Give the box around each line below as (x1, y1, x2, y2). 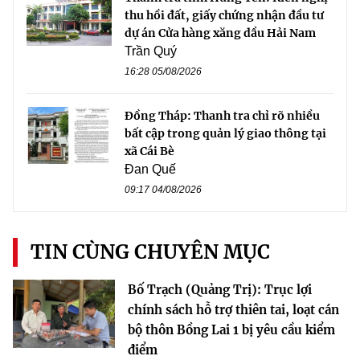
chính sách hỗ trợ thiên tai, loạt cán (128, 302, 339, 318)
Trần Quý (125, 44, 177, 59)
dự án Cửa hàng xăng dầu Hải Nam (125, 26, 316, 41)
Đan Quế (125, 162, 176, 177)
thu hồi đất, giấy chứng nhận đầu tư (125, 8, 324, 23)
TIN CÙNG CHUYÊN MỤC (31, 239, 270, 265)
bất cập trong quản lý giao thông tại (125, 126, 326, 141)
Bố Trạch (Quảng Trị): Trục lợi (128, 282, 312, 298)
